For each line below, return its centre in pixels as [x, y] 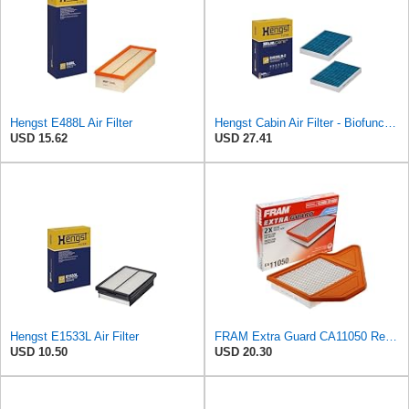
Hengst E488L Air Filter [71, 123]
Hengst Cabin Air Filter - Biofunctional [390, 123]
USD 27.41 [243, 139]
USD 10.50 [39, 352]
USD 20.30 [243, 352]
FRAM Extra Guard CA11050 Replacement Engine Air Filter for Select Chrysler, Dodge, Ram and [391, 337]
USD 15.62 [39, 139]
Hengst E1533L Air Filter [74, 337]
